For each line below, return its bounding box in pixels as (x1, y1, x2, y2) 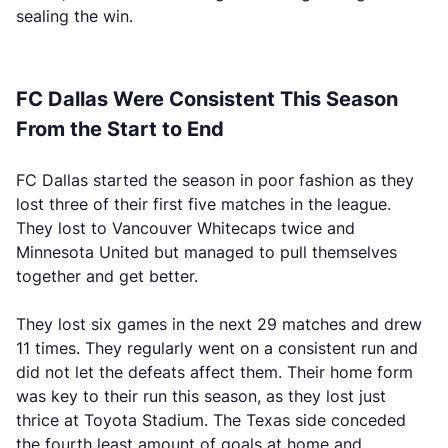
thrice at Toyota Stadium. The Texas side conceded (16, 410, 406, 430)
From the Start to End (16, 117, 224, 141)
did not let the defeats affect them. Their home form (16, 362, 413, 382)
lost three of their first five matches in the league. (16, 194, 391, 214)
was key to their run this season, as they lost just (16, 386, 386, 406)
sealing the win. (16, 6, 133, 26)
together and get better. (16, 266, 198, 286)
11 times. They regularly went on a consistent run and (16, 338, 418, 358)
